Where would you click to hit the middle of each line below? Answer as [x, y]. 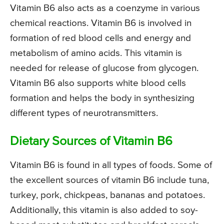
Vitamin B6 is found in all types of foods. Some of [111, 165]
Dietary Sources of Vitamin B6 [91, 141]
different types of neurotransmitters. [84, 113]
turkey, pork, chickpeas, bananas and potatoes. [107, 195]
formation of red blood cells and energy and [100, 38]
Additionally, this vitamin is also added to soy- [104, 210]
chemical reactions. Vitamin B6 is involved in [101, 23]
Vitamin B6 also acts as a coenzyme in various [105, 8]
